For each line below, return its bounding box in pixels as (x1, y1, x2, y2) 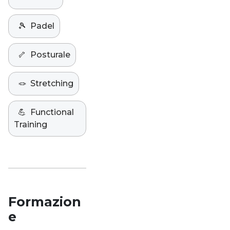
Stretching (30, 79, 73, 88)
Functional (30, 107, 74, 117)
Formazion (8, 194, 81, 209)
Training (14, 120, 47, 129)
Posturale (30, 50, 70, 60)
